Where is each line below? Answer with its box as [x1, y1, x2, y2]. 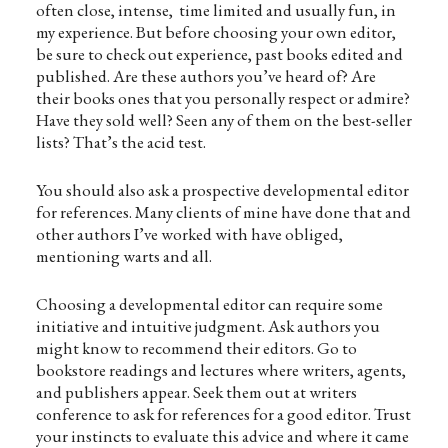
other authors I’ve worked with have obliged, [35, 223, 343, 245]
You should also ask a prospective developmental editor [35, 179, 409, 201]
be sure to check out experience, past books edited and [35, 43, 403, 65]
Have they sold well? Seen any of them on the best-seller [35, 109, 412, 131]
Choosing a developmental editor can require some [35, 293, 383, 315]
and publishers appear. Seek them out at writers [35, 381, 357, 403]
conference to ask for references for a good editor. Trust [35, 403, 411, 425]
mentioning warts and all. [35, 245, 212, 267]
